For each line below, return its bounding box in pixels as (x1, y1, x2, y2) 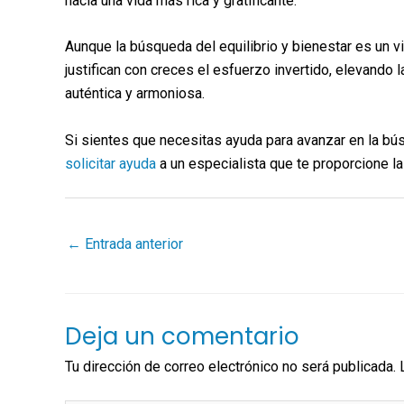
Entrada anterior (81, 234, 183, 252)
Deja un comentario (65, 320, 299, 353)
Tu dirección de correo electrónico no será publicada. (65, 358, 396, 376)
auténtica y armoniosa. (65, 85, 205, 103)
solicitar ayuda (65, 154, 156, 172)
